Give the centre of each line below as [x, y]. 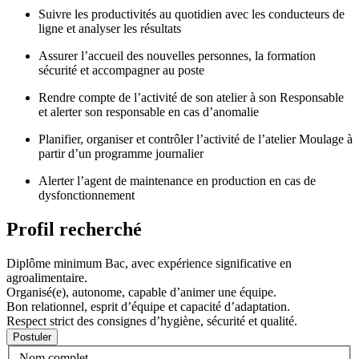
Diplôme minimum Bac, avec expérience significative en [149, 263]
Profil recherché [74, 229]
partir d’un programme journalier [121, 153]
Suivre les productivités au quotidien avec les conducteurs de [192, 14]
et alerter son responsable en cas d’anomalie [149, 111]
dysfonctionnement [87, 195]
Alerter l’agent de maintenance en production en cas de [177, 180]
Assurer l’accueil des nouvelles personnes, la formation [177, 55]
